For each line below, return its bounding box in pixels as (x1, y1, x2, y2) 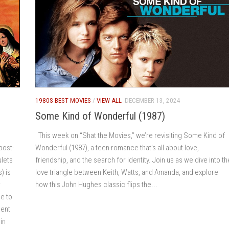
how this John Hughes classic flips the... (35, 180, 157, 190)
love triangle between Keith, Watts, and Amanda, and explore (35, 168, 218, 177)
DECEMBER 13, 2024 (125, 97, 180, 105)
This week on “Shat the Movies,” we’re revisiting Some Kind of (35, 131, 225, 141)
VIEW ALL (97, 97, 122, 105)
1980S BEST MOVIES (35, 97, 91, 105)
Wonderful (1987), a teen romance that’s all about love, (35, 143, 199, 153)
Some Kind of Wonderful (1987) (35, 110, 165, 123)
